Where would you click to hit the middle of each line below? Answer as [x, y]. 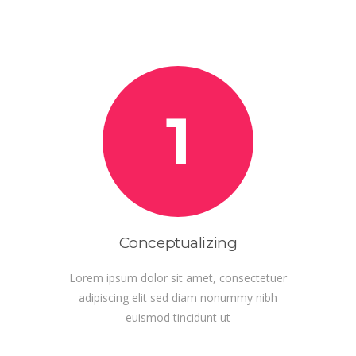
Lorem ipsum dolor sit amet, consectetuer [178, 278]
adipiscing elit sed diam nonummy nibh [178, 298]
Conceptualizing [178, 243]
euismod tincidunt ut [178, 317]
